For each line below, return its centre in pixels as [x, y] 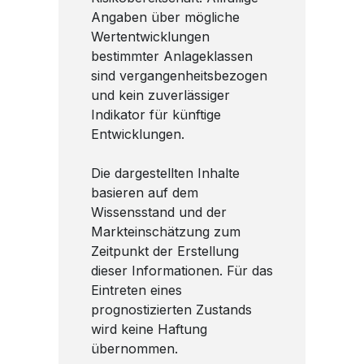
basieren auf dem [145, 192]
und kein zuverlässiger [160, 95]
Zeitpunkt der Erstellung [165, 251]
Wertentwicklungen [150, 36]
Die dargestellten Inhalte [165, 173]
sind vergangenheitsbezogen [179, 75]
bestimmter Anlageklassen [172, 56]
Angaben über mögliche [165, 17]
